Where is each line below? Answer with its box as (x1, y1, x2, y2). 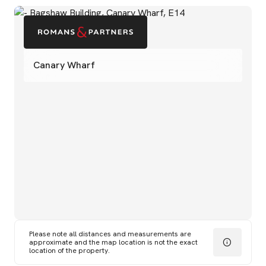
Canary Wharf (33, 59, 95, 71)
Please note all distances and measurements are (29, 229, 191, 239)
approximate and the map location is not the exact (29, 237, 198, 247)
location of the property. (29, 246, 110, 255)
